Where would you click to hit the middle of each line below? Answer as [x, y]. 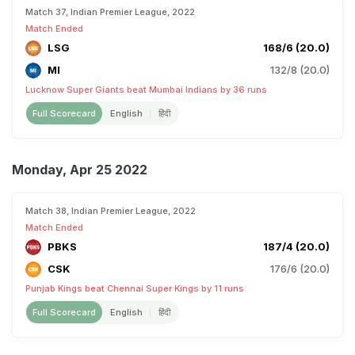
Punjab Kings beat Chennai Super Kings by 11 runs [135, 288]
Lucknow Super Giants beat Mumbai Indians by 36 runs [146, 90]
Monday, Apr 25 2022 [80, 170]
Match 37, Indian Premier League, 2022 [110, 12]
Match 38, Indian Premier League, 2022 [111, 211]
